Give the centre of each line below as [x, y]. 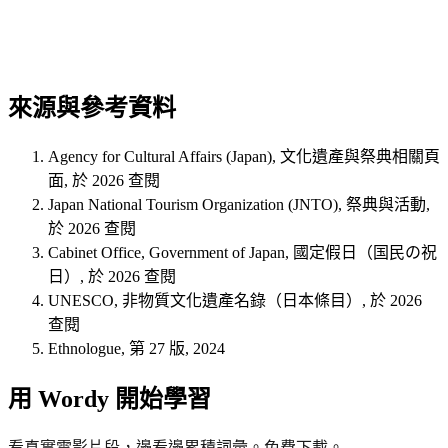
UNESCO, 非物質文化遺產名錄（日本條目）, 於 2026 [235, 301]
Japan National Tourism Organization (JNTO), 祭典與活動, [239, 205]
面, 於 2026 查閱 [104, 181]
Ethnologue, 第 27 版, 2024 [136, 349]
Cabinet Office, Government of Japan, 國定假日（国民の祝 [242, 253]
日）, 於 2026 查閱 [112, 277]
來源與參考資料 [92, 108]
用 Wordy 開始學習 [109, 399]
